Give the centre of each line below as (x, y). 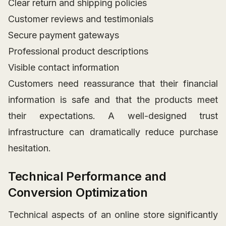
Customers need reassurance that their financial (113, 84)
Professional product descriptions (78, 51)
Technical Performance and (87, 177)
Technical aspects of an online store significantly (113, 215)
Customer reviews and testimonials (81, 19)
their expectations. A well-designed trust (113, 116)
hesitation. (30, 148)
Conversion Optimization (78, 193)
